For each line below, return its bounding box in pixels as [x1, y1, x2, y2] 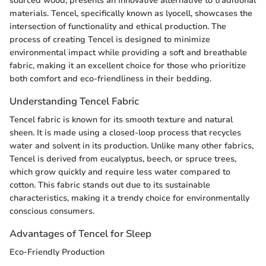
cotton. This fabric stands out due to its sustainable [9, 179, 210, 191]
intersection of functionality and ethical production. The [9, 20, 226, 32]
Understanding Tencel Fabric [9, 94, 139, 108]
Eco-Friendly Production [9, 246, 104, 258]
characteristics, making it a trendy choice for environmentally [9, 192, 249, 204]
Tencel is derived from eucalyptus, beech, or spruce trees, [9, 153, 236, 165]
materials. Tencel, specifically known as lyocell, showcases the [9, 7, 252, 19]
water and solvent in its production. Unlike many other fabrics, [9, 140, 254, 152]
